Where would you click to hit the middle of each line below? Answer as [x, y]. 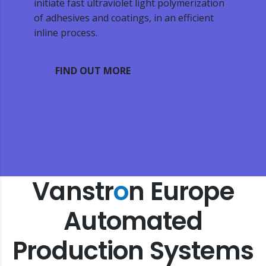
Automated [133, 221]
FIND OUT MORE [93, 71]
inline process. [65, 33]
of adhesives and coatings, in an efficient [123, 18]
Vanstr [73, 192]
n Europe [181, 192]
